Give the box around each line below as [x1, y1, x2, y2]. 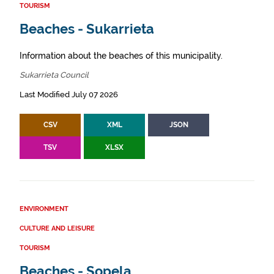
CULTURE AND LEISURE [20, 224, 95, 233]
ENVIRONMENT [20, 205, 68, 213]
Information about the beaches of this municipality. [20, 51, 223, 61]
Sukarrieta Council [20, 70, 89, 80]
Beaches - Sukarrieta [20, 21, 154, 37]
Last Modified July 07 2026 [20, 90, 118, 100]
